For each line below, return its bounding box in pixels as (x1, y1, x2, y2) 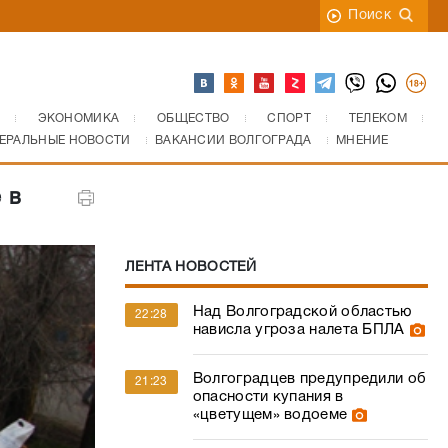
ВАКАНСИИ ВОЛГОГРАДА (154, 135, 312, 146)
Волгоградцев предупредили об (192, 372, 427, 386)
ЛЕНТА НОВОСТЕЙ (124, 261, 257, 274)
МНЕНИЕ (335, 135, 389, 146)
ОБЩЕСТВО (157, 113, 230, 124)
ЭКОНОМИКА (37, 113, 120, 124)
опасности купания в (192, 390, 344, 404)
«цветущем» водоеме (192, 408, 348, 422)
